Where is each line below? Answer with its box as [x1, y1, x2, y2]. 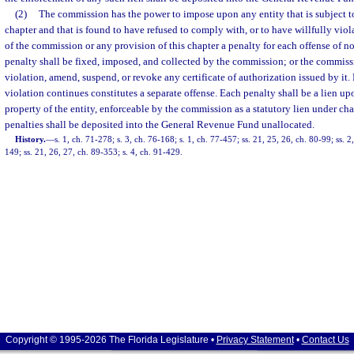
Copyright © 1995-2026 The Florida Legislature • [5, 334, 217, 345]
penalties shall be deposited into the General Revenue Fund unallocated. [5, 119, 314, 130]
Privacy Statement [216, 334, 294, 345]
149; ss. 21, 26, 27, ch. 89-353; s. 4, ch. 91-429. [5, 147, 183, 156]
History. [15, 134, 47, 144]
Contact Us [301, 334, 349, 345]
